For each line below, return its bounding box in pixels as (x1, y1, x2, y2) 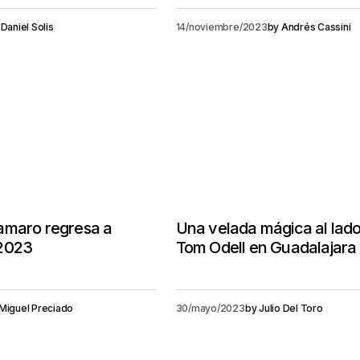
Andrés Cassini (280, 21, 351, 33)
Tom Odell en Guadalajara (175, 238, 357, 257)
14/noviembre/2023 (175, 21, 268, 33)
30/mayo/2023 (175, 302, 245, 314)
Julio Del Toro (259, 302, 323, 314)
